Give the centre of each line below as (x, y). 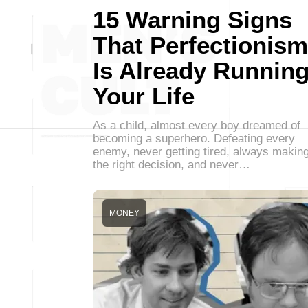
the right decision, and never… (172, 165)
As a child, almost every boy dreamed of (197, 125)
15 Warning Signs (192, 20)
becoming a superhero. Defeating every (194, 139)
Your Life (144, 96)
